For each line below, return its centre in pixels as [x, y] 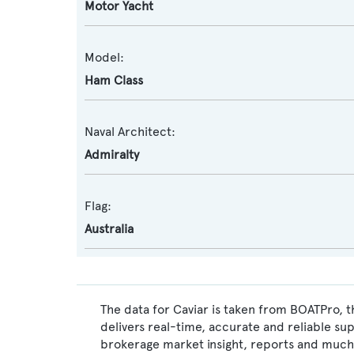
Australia [109, 229]
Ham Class [114, 80]
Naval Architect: [130, 132]
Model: [104, 57]
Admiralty [112, 154]
